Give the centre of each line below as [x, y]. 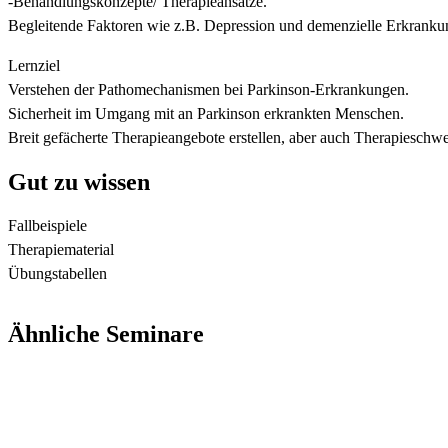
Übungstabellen [57, 274]
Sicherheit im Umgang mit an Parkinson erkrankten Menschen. [206, 114]
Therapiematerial [61, 250]
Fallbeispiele [47, 226]
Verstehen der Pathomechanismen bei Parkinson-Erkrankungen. [208, 90]
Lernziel [34, 66]
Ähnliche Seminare [106, 334]
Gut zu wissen [79, 182]
